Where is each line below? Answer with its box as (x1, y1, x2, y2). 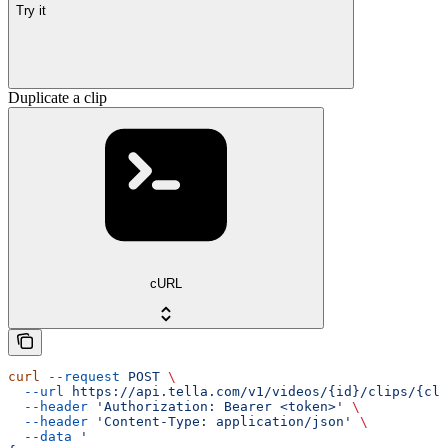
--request (40, 368, 120, 384)
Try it (16, 2, 46, 18)
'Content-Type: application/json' (88, 413, 352, 429)
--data (8, 428, 72, 444)
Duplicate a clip (8, 89, 107, 107)
